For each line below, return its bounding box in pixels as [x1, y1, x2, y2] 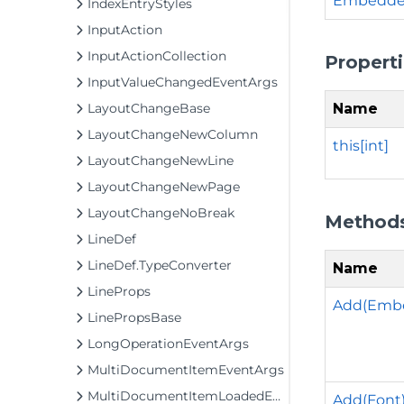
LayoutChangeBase [87, 100, 210, 116]
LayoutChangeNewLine [87, 152, 234, 169]
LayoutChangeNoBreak [87, 205, 234, 221]
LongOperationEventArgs [87, 335, 249, 352]
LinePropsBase [87, 309, 181, 326]
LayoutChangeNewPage [87, 179, 240, 195]
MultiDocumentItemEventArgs [87, 362, 284, 378]
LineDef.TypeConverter [87, 257, 232, 273]
